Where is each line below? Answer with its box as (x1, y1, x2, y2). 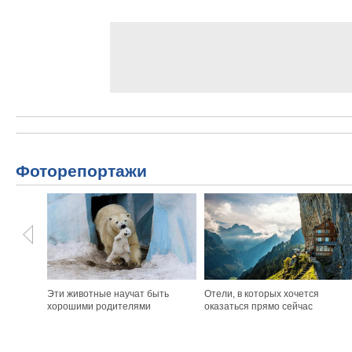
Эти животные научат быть (47, 288, 169, 299)
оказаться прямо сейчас (204, 301, 313, 312)
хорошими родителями (47, 301, 151, 312)
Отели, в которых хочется (204, 288, 319, 299)
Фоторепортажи (16, 162, 147, 180)
